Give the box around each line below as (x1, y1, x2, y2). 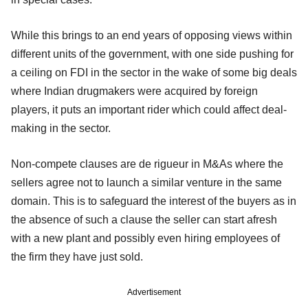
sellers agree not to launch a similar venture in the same (11, 176, 282, 188)
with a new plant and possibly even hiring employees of (11, 232, 280, 244)
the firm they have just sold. (11, 250, 143, 263)
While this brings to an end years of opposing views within (11, 29, 292, 41)
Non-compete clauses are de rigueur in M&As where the (11, 157, 283, 170)
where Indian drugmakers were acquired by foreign (11, 85, 258, 97)
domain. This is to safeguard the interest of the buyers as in (11, 195, 296, 207)
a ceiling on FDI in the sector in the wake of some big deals (11, 66, 297, 78)
